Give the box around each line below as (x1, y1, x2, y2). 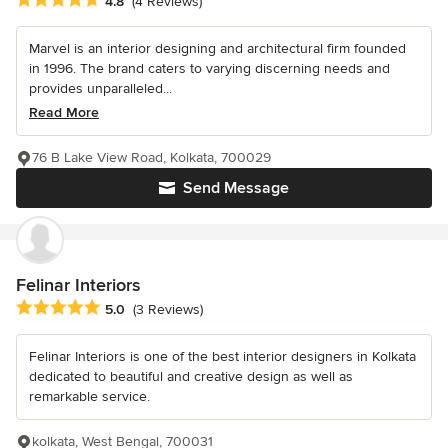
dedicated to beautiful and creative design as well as (29, 367, 353, 385)
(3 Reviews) (133, 300, 203, 318)
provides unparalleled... (29, 79, 172, 97)
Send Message (183, 177, 289, 198)
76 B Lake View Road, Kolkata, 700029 (32, 148, 271, 166)
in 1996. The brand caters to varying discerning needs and (29, 59, 390, 77)
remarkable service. (29, 387, 150, 405)
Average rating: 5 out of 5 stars (15, 297, 229, 318)
